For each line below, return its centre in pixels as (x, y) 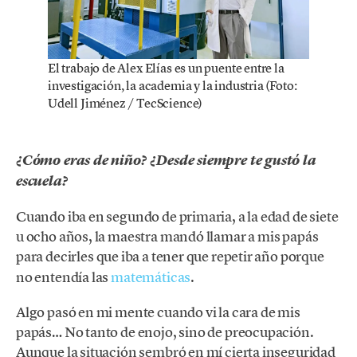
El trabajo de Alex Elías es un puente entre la (166, 67)
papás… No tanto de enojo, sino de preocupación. (165, 331)
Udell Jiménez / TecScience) (126, 102)
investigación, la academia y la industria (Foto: (173, 85)
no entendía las (64, 277)
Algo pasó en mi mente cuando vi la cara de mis (158, 312)
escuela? (42, 180)
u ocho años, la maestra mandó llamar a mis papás (167, 236)
